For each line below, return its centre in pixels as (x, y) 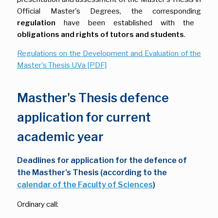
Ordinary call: (38, 204)
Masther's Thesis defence (93, 98)
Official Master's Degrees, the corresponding (109, 11)
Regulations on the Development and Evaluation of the (109, 53)
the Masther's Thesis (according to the (92, 172)
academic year (60, 136)
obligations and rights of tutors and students (100, 34)
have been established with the (125, 23)
